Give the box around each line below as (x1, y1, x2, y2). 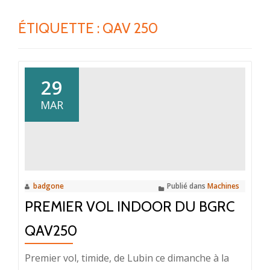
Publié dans (167, 180, 207, 191)
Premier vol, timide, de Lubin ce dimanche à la (25, 251, 229, 265)
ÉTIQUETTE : (18, 19, 102, 37)
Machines (207, 180, 239, 191)
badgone (33, 180, 64, 191)
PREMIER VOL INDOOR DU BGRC (25, 197, 235, 215)
